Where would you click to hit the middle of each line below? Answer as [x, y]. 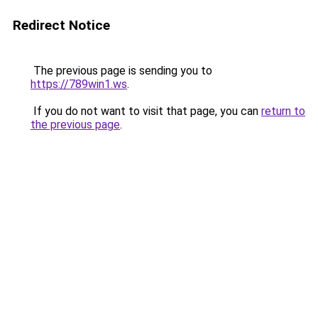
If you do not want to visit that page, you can [146, 111]
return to [283, 111]
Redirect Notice [61, 25]
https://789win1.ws [79, 84]
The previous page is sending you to [121, 71]
